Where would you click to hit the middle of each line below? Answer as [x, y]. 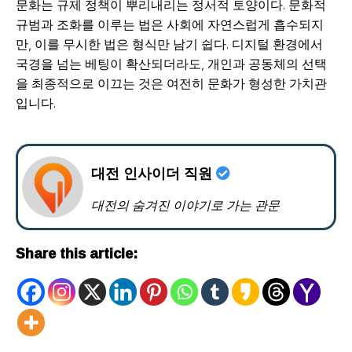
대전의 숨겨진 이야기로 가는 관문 [186, 206]
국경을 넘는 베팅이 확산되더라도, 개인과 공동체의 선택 [171, 64]
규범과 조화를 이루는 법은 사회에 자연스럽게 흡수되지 [170, 25]
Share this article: [77, 253]
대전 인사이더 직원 [154, 173]
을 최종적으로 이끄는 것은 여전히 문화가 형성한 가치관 [171, 84]
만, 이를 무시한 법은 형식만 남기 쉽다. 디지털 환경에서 [169, 45]
